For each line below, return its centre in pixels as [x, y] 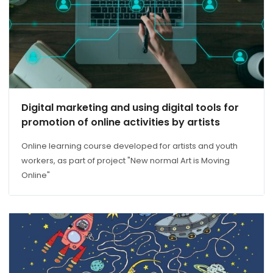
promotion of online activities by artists [121, 122]
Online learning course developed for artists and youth [129, 146]
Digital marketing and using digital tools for [130, 108]
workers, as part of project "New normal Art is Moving [126, 161]
